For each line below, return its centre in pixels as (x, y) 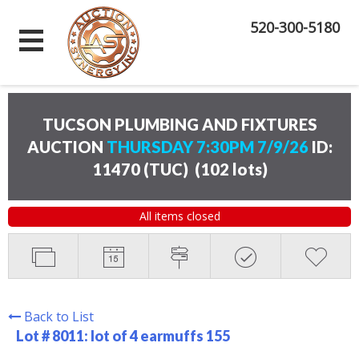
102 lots (231, 169)
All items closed (179, 216)
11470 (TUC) (141, 169)
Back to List (59, 316)
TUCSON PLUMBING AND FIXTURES (179, 124)
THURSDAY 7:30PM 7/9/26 (209, 147)
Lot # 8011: (53, 335)
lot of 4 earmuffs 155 (160, 335)
